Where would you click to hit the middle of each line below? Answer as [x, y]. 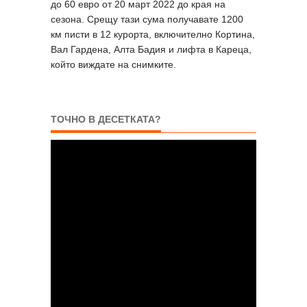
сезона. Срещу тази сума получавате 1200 [147, 19]
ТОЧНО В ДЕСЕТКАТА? [106, 119]
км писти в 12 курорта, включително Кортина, [153, 34]
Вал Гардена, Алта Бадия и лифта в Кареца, [151, 49]
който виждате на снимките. [115, 64]
